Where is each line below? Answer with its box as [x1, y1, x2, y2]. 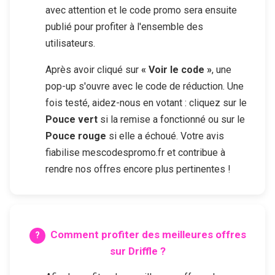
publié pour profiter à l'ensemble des [45, 21, 203, 33]
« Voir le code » [141, 64, 212, 76]
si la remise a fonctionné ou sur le [98, 114, 245, 126]
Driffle [128, 244, 158, 257]
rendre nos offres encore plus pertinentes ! [45, 163, 231, 176]
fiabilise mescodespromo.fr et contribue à [45, 147, 225, 159]
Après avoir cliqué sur [45, 64, 141, 76]
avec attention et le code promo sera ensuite [45, 4, 237, 17]
